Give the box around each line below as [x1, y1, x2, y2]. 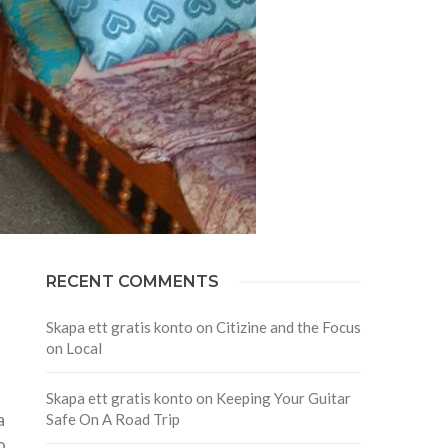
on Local [45, 338, 102, 357]
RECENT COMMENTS [45, 271, 219, 291]
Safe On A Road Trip [45, 409, 180, 428]
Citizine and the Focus [215, 317, 361, 336]
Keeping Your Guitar [215, 388, 351, 407]
